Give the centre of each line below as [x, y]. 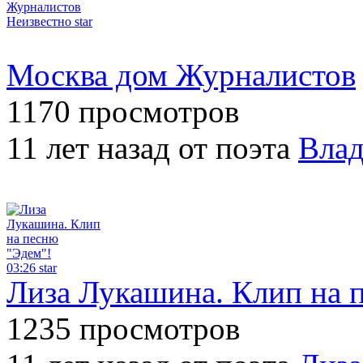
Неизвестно [39, 21]
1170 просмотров [123, 111]
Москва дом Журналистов [181, 75]
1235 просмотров [123, 328]
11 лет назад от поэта [152, 147]
